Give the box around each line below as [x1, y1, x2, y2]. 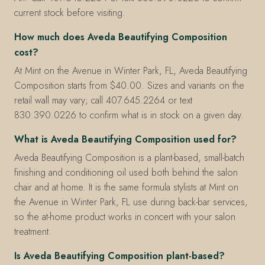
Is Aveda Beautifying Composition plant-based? [14, 248, 225, 263]
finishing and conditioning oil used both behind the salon [14, 165, 238, 179]
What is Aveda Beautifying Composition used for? [14, 132, 237, 147]
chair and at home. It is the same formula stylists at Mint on [14, 180, 238, 194]
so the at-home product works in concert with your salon [14, 209, 235, 224]
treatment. [14, 224, 51, 238]
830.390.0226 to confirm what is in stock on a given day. [14, 108, 244, 122]
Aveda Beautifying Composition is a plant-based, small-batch [14, 150, 244, 164]
